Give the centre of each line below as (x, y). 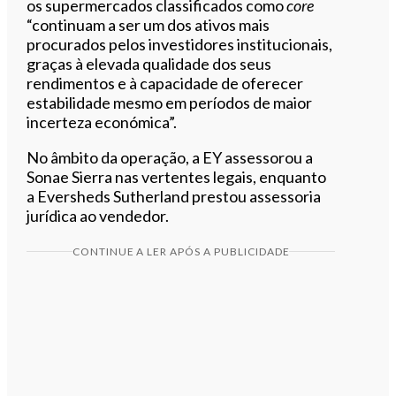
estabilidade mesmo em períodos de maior (170, 102)
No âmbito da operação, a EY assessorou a (170, 157)
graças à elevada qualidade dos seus (149, 63)
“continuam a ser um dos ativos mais (148, 24)
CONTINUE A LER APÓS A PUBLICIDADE (181, 251)
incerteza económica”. (102, 122)
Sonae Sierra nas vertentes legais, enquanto (177, 176)
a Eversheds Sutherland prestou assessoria (174, 196)
